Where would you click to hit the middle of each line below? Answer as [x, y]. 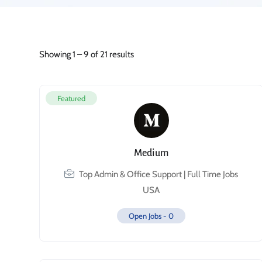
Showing [56, 54]
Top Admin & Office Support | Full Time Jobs [159, 174]
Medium [151, 153]
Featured [71, 98]
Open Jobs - [149, 216]
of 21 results [111, 54]
